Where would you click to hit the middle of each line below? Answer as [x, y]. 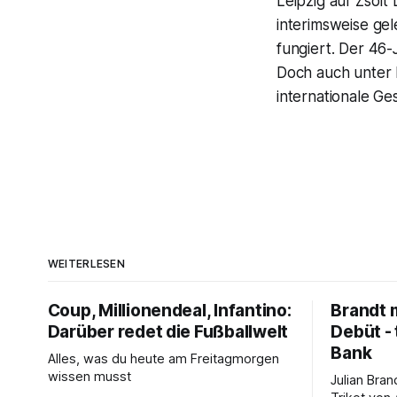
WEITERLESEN [86, 264]
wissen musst [89, 377]
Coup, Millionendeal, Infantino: [169, 311]
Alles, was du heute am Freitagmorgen [163, 359]
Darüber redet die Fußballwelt [168, 332]
